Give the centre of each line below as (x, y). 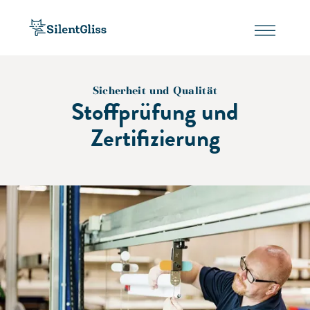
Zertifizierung (155, 138)
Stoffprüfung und (155, 111)
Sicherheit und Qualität (155, 91)
